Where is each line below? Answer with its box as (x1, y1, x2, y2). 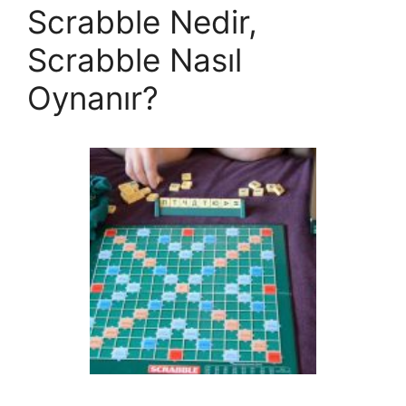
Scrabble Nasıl (27, 41, 242, 79)
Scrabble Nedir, (27, 3, 257, 41)
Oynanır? (27, 79, 159, 117)
